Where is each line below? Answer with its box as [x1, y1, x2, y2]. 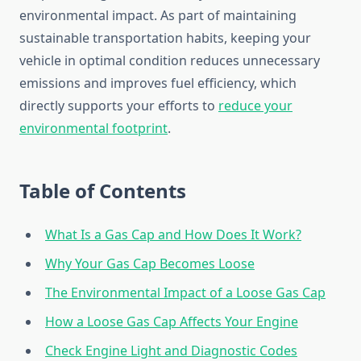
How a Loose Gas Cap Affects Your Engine [45, 313, 298, 331]
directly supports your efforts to [19, 97, 218, 115]
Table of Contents [19, 177, 186, 205]
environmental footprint [19, 119, 168, 138]
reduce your [218, 97, 293, 115]
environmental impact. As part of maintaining [19, 6, 297, 25]
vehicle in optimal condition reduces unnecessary [19, 52, 320, 70]
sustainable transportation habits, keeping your [19, 29, 311, 48]
